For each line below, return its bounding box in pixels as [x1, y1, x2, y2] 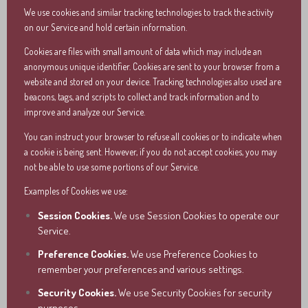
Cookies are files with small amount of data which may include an [24, 45, 262, 57]
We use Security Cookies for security [116, 285, 272, 299]
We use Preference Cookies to [129, 247, 258, 261]
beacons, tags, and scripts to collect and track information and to [24, 91, 259, 102]
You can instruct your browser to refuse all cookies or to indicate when [24, 130, 282, 142]
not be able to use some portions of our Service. [24, 160, 199, 173]
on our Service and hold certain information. [24, 21, 187, 33]
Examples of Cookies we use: [24, 185, 128, 197]
